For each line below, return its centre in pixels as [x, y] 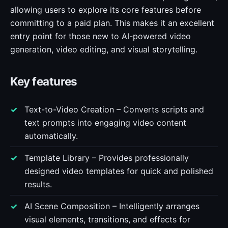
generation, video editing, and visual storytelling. [104, 49]
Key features [44, 81]
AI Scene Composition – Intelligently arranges [112, 206]
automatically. [51, 136]
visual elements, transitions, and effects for [107, 219]
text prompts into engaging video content [105, 123]
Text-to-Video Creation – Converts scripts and [114, 109]
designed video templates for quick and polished [119, 171]
